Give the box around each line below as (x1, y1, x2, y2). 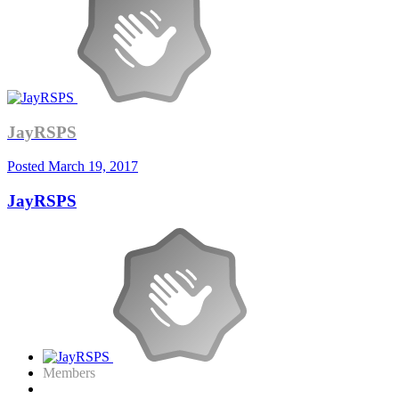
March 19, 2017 (48, 159, 138, 175)
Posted (7, 159, 48, 175)
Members (43, 364, 95, 380)
